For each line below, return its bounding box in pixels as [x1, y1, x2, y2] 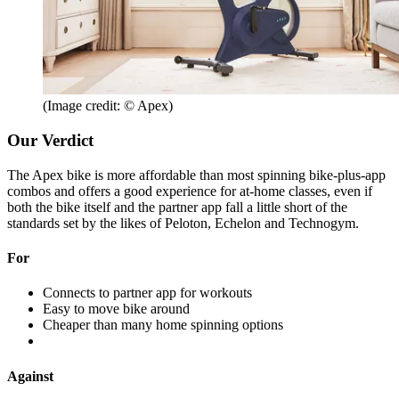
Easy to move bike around [43, 301, 190, 317]
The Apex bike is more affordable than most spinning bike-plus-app [7, 167, 386, 183]
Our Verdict [7, 131, 94, 150]
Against [7, 368, 53, 384]
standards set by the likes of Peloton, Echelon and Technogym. [7, 215, 359, 231]
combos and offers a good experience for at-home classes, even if [7, 183, 372, 199]
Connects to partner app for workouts [43, 285, 252, 301]
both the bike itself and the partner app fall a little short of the [7, 199, 347, 215]
